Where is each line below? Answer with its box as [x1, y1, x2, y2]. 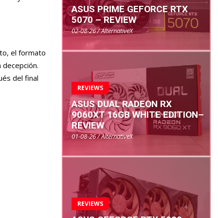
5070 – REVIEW [72, 14, 136, 26]
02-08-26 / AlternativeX [72, 26, 133, 36]
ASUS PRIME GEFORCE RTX [72, 3, 188, 15]
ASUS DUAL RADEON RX [72, 98, 172, 109]
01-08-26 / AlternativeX [72, 131, 133, 141]
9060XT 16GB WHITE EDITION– [72, 109, 204, 120]
